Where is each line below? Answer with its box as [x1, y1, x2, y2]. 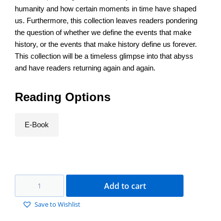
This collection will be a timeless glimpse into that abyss [15, 52, 193, 61]
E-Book [25, 120, 49, 129]
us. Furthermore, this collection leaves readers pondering [15, 16, 197, 25]
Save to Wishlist [35, 200, 80, 209]
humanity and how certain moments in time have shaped [15, 4, 196, 13]
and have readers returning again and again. [15, 64, 155, 73]
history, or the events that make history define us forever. [15, 40, 197, 49]
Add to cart [104, 180, 146, 191]
